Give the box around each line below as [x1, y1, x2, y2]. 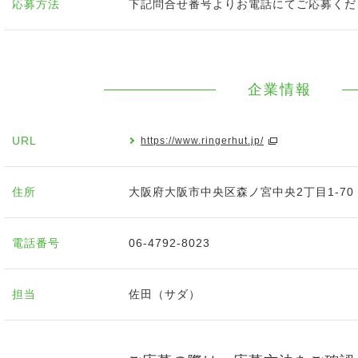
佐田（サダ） [129, 288, 201, 300]
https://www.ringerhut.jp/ [141, 135, 264, 146]
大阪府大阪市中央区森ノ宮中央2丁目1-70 [129, 185, 354, 198]
